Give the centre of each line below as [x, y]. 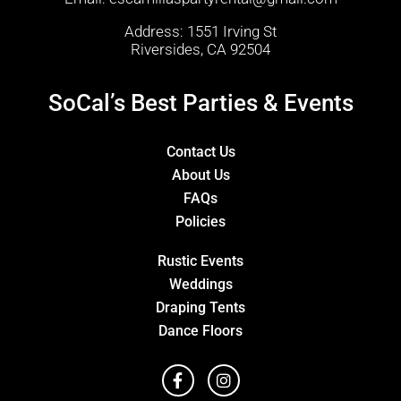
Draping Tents [200, 308]
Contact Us [200, 152]
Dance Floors [200, 331]
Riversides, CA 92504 [200, 50]
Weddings [200, 285]
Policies [200, 222]
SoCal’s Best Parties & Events [200, 103]
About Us [200, 175]
